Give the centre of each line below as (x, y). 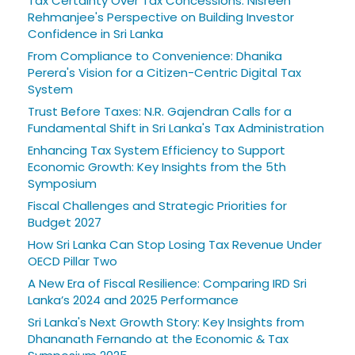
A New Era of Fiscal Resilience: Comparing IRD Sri (167, 283)
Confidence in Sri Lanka (95, 33)
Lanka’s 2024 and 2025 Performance (133, 300)
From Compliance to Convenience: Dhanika (155, 55)
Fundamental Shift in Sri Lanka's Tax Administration (176, 128)
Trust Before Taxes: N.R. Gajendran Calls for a (160, 111)
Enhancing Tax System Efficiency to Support (157, 150)
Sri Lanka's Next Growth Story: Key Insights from (166, 322)
